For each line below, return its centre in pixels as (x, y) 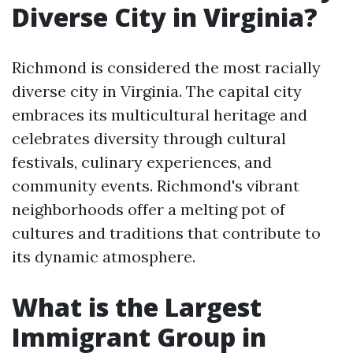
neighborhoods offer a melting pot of (149, 209)
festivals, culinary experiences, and (142, 162)
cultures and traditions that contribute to (166, 233)
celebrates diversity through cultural (149, 138)
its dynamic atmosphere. (104, 256)
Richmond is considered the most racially (166, 67)
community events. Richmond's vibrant (156, 186)
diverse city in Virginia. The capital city (157, 91)
